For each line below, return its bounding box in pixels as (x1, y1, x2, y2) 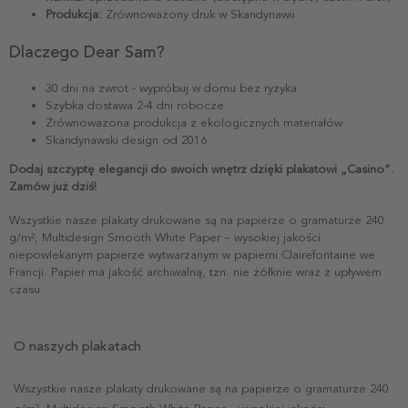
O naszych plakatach (14, 337, 141, 354)
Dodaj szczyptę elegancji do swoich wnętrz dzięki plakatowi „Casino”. (9, 161, 394, 177)
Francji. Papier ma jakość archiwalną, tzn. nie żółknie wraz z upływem (9, 264, 382, 280)
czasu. (9, 281, 44, 297)
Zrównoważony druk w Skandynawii (102, 6, 295, 22)
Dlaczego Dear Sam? (9, 41, 165, 62)
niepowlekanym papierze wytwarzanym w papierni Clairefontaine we (9, 247, 375, 262)
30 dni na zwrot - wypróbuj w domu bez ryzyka (46, 80, 297, 96)
